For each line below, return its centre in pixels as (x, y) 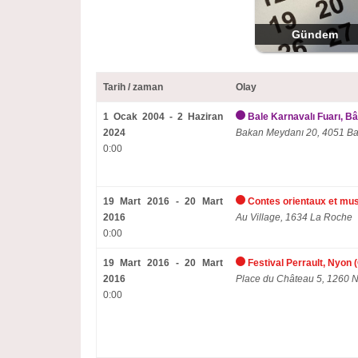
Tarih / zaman (133, 87)
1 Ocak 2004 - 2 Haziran (163, 117)
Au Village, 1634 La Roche (294, 217)
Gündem (314, 34)
